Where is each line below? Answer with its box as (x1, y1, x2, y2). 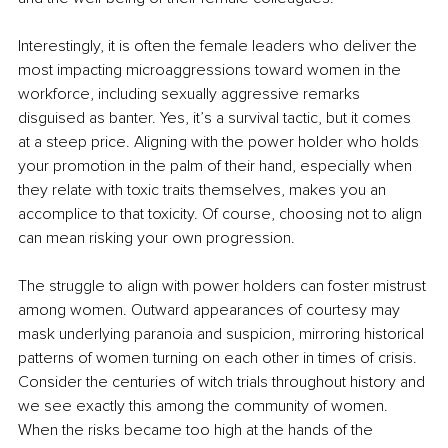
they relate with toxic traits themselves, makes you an (18, 179, 390, 200)
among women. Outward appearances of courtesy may (18, 299, 404, 320)
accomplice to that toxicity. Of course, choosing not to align (18, 203, 426, 224)
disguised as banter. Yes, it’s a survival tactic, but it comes (18, 107, 415, 128)
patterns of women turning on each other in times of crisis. (18, 347, 421, 368)
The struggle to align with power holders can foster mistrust (18, 275, 430, 296)
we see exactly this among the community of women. (18, 395, 392, 416)
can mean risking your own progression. (18, 227, 295, 248)
